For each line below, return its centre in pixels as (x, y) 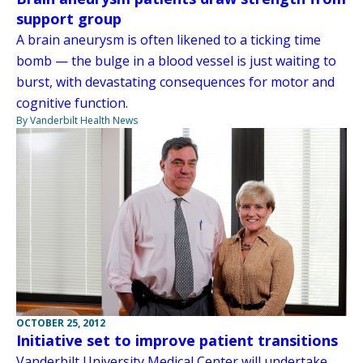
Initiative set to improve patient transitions (177, 341)
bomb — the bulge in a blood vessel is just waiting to (176, 60)
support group (69, 18)
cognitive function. (72, 102)
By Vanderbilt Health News (77, 120)
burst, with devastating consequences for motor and (175, 81)
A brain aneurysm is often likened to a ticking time (169, 39)
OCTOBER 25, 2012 (61, 323)
